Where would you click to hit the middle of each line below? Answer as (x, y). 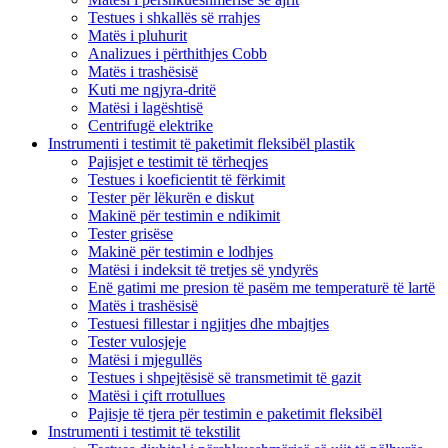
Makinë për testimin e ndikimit (184, 215)
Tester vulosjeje (137, 341)
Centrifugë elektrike (150, 125)
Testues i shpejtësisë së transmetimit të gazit (224, 377)
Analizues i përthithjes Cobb (177, 53)
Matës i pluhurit (137, 35)
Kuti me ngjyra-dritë (152, 89)
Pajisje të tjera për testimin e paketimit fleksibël (235, 413)
